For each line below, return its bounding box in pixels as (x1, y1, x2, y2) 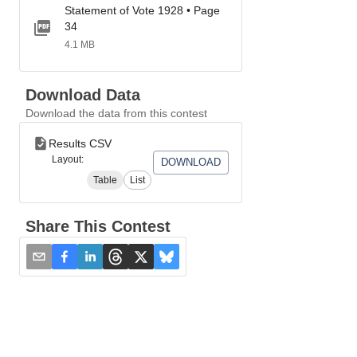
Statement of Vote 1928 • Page (65, 4, 220, 17)
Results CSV (49, 137, 112, 150)
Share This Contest (25, 218, 171, 235)
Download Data (25, 86, 140, 104)
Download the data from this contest (25, 107, 207, 120)
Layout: (52, 154, 84, 165)
